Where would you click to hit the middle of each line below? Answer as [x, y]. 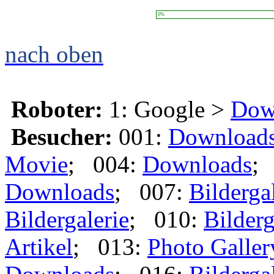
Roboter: [57, 109]
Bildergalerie [67, 219]
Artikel [39, 247]
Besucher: [62, 137]
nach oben [54, 54]
